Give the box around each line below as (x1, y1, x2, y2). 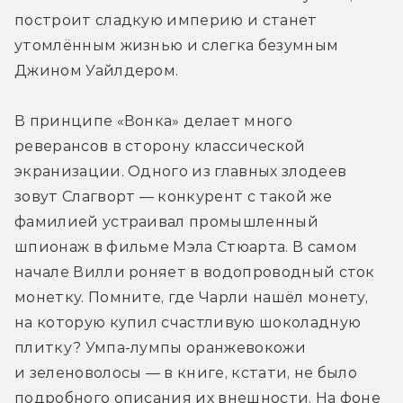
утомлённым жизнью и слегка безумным (14, 37, 339, 55)
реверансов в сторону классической (14, 138, 306, 156)
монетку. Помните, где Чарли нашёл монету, (14, 289, 369, 307)
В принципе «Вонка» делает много (14, 112, 292, 130)
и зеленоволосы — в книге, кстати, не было (14, 364, 358, 382)
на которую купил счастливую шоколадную (14, 314, 362, 332)
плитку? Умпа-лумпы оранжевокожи (14, 339, 306, 357)
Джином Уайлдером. (14, 62, 179, 80)
